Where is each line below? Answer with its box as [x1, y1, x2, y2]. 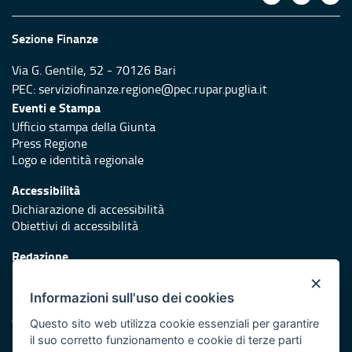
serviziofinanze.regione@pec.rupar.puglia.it [38, 80, 267, 98]
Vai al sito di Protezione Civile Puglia [12, 316, 205, 334]
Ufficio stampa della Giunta [12, 118, 156, 136]
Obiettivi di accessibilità [12, 217, 138, 235]
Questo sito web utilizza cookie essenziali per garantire [30, 316, 320, 330]
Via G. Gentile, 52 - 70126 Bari [12, 61, 176, 79]
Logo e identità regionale [12, 151, 144, 169]
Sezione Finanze [12, 29, 98, 48]
